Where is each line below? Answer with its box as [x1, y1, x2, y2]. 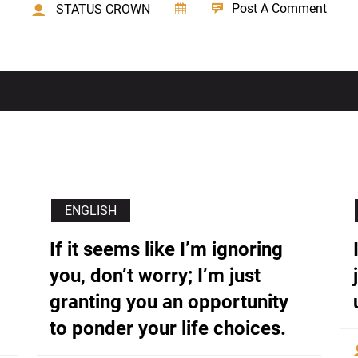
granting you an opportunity [50, 291, 288, 314]
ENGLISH [65, 203, 117, 219]
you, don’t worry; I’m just [50, 265, 261, 288]
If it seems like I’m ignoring [50, 238, 283, 261]
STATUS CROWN [55, 2, 150, 18]
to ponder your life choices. [50, 317, 286, 340]
